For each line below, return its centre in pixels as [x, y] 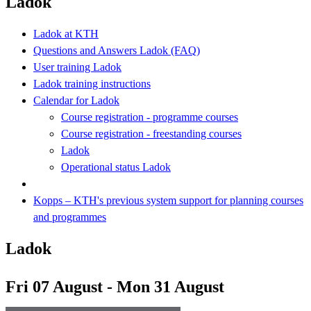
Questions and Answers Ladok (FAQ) [117, 50]
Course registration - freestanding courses [151, 133]
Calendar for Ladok [76, 100]
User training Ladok [77, 67]
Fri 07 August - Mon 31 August [115, 286]
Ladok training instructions [92, 83]
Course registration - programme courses [150, 117]
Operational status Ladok [116, 167]
